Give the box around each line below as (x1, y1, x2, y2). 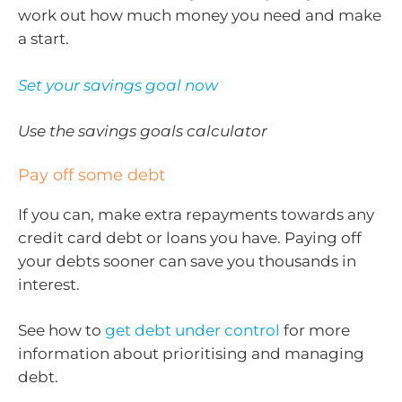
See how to (18, 321, 105, 340)
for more (280, 321, 350, 340)
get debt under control (105, 321, 280, 340)
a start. (18, 30, 69, 48)
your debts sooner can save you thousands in (18, 251, 356, 270)
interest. (18, 275, 80, 293)
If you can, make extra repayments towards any (18, 205, 374, 223)
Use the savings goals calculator (18, 122, 267, 141)
